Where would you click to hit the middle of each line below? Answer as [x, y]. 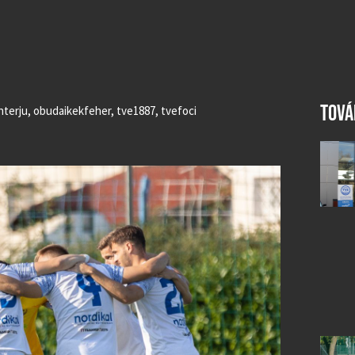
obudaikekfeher [72, 111]
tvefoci [179, 111]
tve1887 [136, 111]
